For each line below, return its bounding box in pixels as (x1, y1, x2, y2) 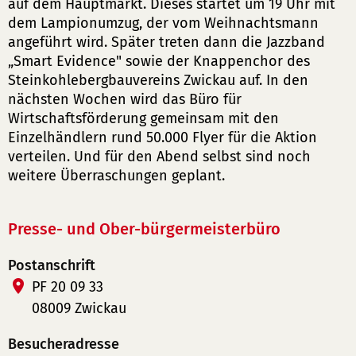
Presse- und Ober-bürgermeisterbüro (8, 219, 281, 238)
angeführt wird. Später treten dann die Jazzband (8, 33, 325, 51)
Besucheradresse (8, 335, 119, 353)
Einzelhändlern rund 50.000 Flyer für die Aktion (8, 129, 317, 146)
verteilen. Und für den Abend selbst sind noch (8, 148, 311, 165)
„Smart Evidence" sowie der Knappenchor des (8, 52, 310, 70)
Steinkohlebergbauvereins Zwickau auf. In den (8, 72, 308, 89)
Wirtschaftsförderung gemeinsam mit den (8, 110, 279, 127)
